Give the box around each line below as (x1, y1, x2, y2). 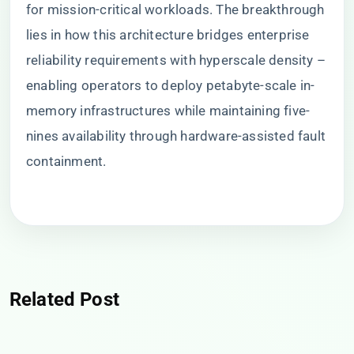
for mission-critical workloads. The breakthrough (26, 2, 325, 17)
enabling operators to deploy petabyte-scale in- (26, 77, 315, 93)
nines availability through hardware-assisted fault (26, 128, 326, 144)
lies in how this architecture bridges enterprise (26, 27, 310, 43)
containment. (26, 153, 107, 169)
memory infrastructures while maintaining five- (26, 103, 311, 119)
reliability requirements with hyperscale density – (26, 52, 326, 68)
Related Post (9, 288, 119, 311)
